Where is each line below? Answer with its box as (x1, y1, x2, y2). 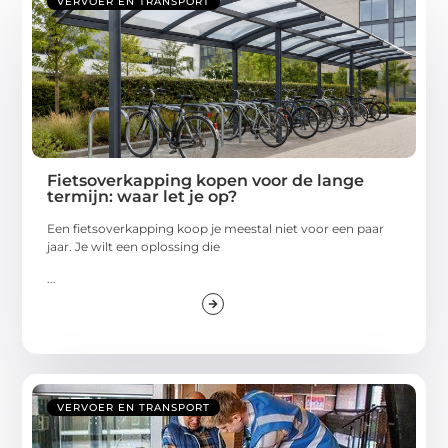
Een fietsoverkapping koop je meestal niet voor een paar (47, 220, 385, 236)
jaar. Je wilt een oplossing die (47, 238, 221, 254)
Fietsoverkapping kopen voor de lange (47, 170, 365, 190)
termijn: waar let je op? (47, 186, 238, 206)
